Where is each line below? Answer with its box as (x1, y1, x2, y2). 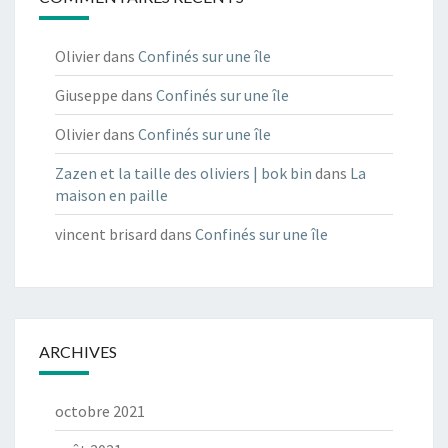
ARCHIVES (39, 342, 117, 362)
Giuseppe (55, 85, 118, 106)
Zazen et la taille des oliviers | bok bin (55, 163, 312, 184)
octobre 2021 (55, 401, 145, 422)
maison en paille (55, 185, 168, 206)
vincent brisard (55, 224, 157, 245)
